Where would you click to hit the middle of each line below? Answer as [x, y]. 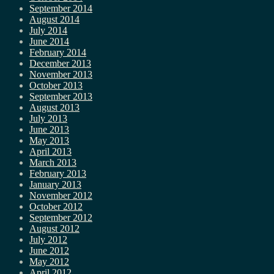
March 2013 [53, 162]
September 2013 [61, 96]
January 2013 [55, 184]
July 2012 [48, 239]
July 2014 [48, 30]
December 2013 [60, 63]
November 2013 [61, 74]
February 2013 [58, 173]
